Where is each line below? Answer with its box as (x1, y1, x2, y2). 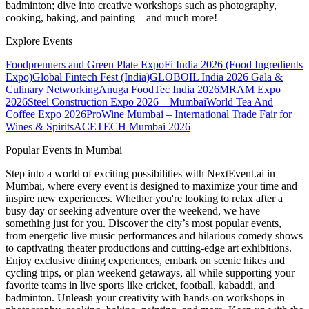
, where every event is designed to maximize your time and (42, 180, 297, 192)
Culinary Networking (6, 83, 99, 96)
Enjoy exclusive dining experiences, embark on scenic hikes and (6, 255, 285, 267)
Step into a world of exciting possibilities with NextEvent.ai (6, 168, 267, 180)
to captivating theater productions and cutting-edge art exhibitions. (6, 242, 292, 255)
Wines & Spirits (6, 121, 74, 133)
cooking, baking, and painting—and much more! (6, 12, 217, 24)
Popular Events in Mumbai (6, 144, 122, 157)
